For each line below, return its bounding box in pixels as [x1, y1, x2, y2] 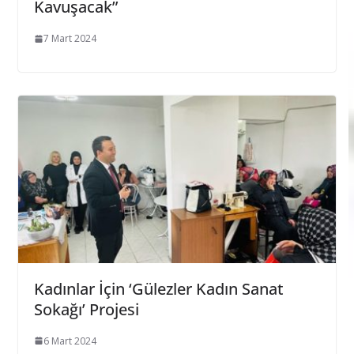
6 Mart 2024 [43, 333, 96, 348]
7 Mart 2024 [43, 32, 96, 46]
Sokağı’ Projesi [33, 298, 139, 320]
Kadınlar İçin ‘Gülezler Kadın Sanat [33, 277, 284, 299]
